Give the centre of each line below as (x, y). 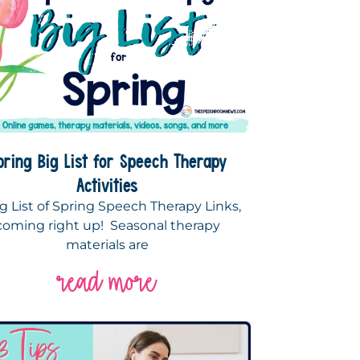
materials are (108, 244)
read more (108, 281)
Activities (108, 184)
